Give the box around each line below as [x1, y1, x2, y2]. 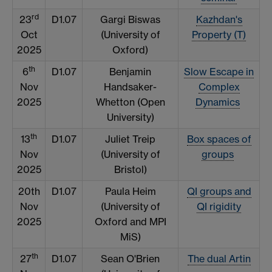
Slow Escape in [184, 66, 254, 78]
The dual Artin [187, 253, 251, 265]
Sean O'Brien [101, 253, 160, 265]
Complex [198, 81, 240, 93]
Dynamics [195, 96, 240, 109]
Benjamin [109, 66, 151, 78]
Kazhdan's [195, 13, 242, 26]
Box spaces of [186, 133, 251, 146]
